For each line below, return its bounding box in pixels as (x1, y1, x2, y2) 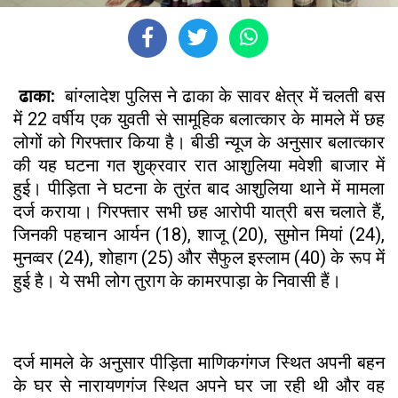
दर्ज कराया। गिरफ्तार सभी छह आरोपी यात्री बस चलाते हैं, (13, 201, 385, 223)
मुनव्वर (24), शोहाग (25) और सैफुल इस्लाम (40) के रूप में (13, 247, 385, 269)
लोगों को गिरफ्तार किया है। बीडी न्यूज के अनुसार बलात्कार (13, 131, 385, 154)
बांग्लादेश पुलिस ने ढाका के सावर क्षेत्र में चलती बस (60, 85, 385, 107)
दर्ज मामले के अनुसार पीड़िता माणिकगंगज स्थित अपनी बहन (13, 352, 385, 374)
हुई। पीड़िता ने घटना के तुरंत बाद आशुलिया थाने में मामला (13, 178, 385, 200)
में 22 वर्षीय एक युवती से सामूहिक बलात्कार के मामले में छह (13, 108, 385, 131)
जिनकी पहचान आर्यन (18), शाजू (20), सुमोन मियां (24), (13, 224, 385, 246)
